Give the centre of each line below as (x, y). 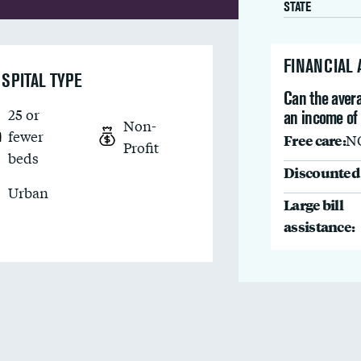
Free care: (315, 140)
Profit (141, 147)
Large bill (313, 204)
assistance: (320, 226)
